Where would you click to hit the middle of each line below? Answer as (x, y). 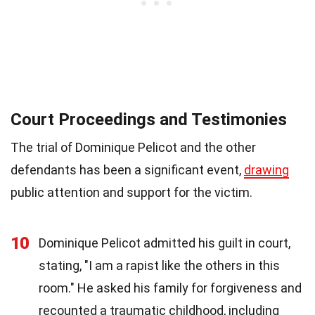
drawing (266, 170)
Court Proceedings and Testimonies (149, 120)
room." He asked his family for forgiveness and (170, 288)
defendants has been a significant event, (127, 170)
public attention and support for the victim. (131, 193)
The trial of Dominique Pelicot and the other (133, 148)
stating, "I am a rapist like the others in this (159, 266)
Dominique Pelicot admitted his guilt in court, (165, 243)
